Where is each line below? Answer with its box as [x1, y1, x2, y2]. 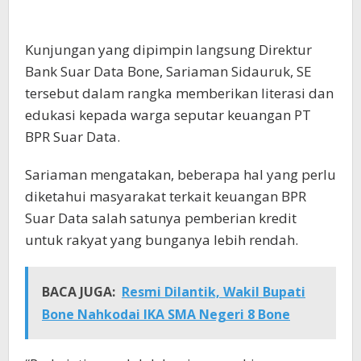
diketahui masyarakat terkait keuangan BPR [25, 187, 306, 206]
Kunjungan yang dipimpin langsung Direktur [25, 40, 312, 60]
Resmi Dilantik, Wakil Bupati [122, 283, 305, 301]
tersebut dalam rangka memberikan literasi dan [25, 84, 334, 103]
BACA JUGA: [42, 283, 115, 301]
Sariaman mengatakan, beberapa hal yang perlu [25, 165, 336, 185]
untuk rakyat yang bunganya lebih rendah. [25, 230, 298, 250]
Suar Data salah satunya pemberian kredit [25, 209, 297, 228]
